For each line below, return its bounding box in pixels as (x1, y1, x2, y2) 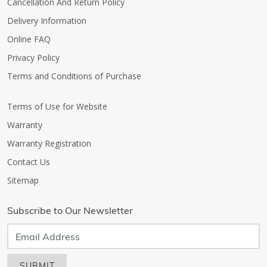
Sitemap (7, 175, 39, 186)
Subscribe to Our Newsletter (7, 204, 133, 216)
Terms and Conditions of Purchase (7, 70, 141, 82)
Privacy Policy (7, 52, 60, 63)
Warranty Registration (7, 138, 91, 149)
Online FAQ (7, 33, 51, 45)
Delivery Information (7, 15, 86, 26)
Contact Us (7, 156, 50, 167)
